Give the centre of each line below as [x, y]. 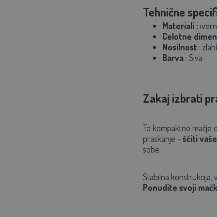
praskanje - [163, 139]
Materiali [178, 26]
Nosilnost [179, 47]
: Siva [194, 58]
